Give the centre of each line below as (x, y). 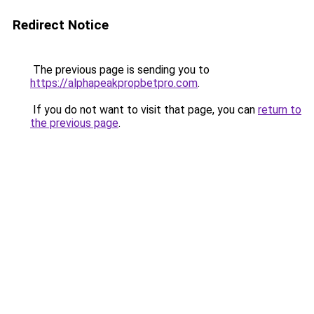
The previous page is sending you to (120, 70)
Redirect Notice (61, 25)
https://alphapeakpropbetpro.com (114, 83)
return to (280, 110)
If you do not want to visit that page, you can (144, 110)
